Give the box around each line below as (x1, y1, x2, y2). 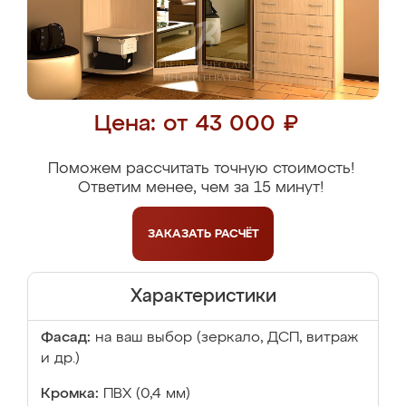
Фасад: (41, 331, 91, 345)
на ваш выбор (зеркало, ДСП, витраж (95, 331, 358, 345)
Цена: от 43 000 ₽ (94, 113, 298, 136)
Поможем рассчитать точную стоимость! (47, 161, 354, 177)
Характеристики (130, 287, 276, 305)
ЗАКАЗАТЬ (147, 227, 215, 240)
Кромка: (41, 387, 99, 401)
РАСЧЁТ (214, 227, 259, 240)
